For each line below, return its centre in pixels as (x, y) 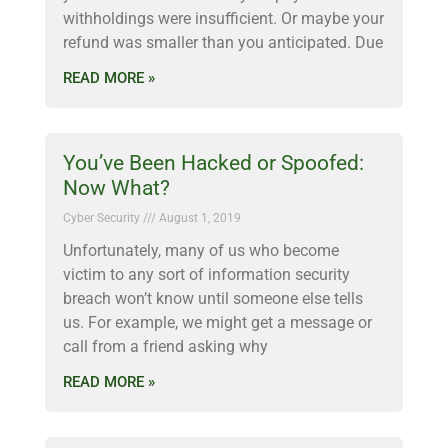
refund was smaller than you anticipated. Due (223, 42)
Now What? (116, 188)
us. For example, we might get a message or (217, 322)
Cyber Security (103, 218)
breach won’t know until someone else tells (213, 298)
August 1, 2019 (198, 218)
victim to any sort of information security (206, 274)
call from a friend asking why (165, 346)
